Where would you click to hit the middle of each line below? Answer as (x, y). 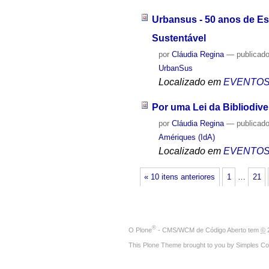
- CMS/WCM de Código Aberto (201, 230)
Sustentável (179, 38)
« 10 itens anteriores (180, 177)
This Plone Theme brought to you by (182, 245)
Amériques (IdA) (187, 138)
